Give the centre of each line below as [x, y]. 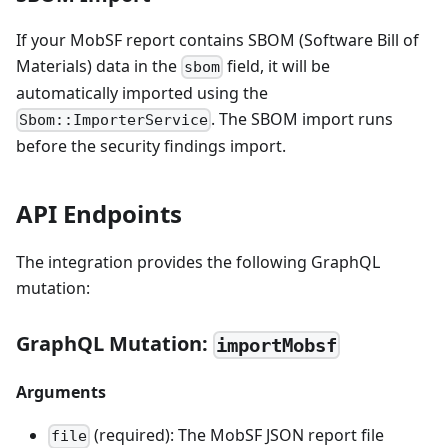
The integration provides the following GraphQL [198, 262]
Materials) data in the [98, 65]
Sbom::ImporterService [114, 120]
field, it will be [277, 65]
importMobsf [277, 345]
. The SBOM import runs [302, 118]
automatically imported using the [142, 92]
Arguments [61, 392]
